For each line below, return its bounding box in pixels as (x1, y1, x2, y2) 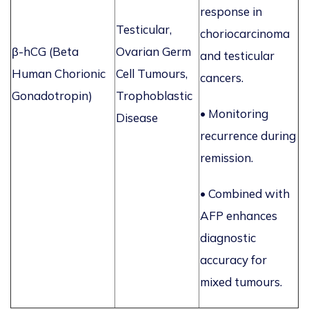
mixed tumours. (200, 275, 282, 290)
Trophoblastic (116, 88, 192, 103)
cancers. (200, 70, 243, 86)
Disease (116, 110, 158, 126)
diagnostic (200, 230, 256, 246)
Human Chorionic (12, 66, 106, 81)
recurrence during (200, 128, 296, 143)
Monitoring (208, 106, 268, 121)
